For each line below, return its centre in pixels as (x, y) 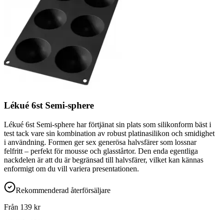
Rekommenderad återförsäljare (63, 190)
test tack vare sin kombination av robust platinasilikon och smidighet (109, 133)
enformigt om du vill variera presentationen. (71, 168)
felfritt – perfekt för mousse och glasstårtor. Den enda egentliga (101, 151)
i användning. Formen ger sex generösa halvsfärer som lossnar (100, 142)
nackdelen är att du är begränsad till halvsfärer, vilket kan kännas (104, 160)
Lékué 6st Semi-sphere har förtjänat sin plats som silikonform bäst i (108, 124)
